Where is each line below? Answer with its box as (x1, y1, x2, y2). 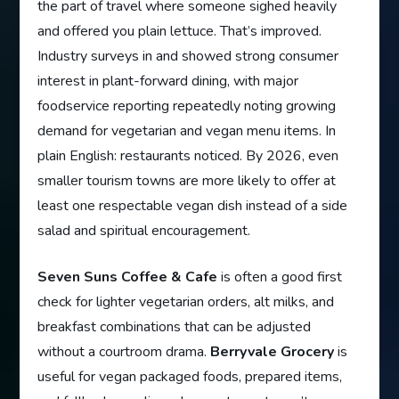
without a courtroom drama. (37, 342, 211, 362)
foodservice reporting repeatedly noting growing (37, 96, 337, 117)
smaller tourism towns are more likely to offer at (37, 171, 337, 191)
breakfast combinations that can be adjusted (37, 317, 312, 338)
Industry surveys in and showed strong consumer (37, 46, 339, 67)
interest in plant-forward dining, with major (37, 71, 299, 92)
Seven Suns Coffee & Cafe (37, 267, 218, 288)
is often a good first (217, 267, 343, 288)
